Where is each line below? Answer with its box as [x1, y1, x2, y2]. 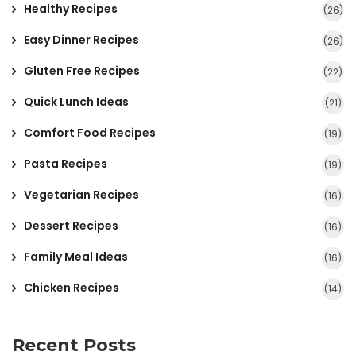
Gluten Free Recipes [24, 63, 140, 79]
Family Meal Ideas [24, 249, 128, 265]
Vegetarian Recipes [24, 187, 139, 203]
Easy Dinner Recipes [24, 32, 139, 48]
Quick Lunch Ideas [24, 94, 129, 110]
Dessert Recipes [24, 218, 118, 234]
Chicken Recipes [24, 280, 119, 296]
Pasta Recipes [24, 156, 107, 172]
